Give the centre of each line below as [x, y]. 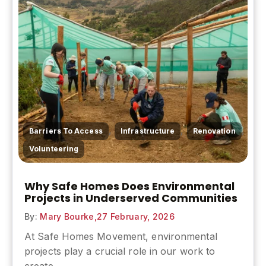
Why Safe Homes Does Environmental [129, 186]
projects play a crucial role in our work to [120, 251]
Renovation [214, 131]
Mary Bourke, [67, 217]
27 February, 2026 [135, 217]
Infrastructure [148, 131]
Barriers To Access [66, 131]
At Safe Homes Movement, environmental [121, 237]
